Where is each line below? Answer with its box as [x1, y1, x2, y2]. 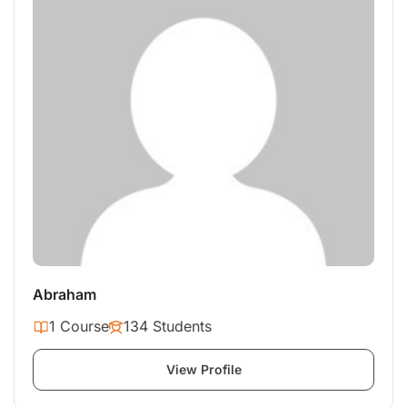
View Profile [165, 362, 242, 378]
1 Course [49, 317, 109, 336]
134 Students [124, 317, 212, 336]
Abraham [33, 285, 96, 304]
